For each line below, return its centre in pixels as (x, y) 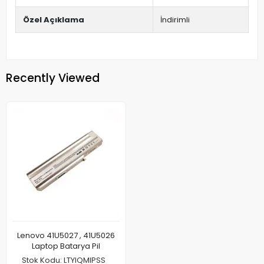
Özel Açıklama (54, 20)
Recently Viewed (53, 78)
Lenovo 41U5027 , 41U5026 (66, 235)
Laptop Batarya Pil (66, 246)
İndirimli (175, 20)
